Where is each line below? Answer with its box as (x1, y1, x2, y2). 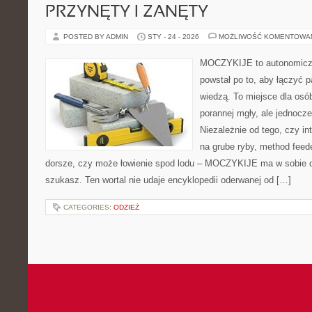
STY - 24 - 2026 (148, 33, 199, 40)
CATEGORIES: (63, 203, 114, 211)
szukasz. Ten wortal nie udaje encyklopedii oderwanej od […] (45, 175, 291, 185)
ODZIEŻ (114, 203, 139, 211)
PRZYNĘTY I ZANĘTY (45, 5, 208, 20)
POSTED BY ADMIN (63, 33, 130, 40)
